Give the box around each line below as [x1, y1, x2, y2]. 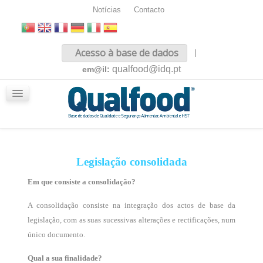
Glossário [25, 112, 60, 121]
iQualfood [25, 95, 61, 104]
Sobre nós [25, 62, 63, 72]
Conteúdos [25, 79, 66, 88]
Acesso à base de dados [73, 46, 178, 59]
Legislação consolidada [76, 156, 187, 168]
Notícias [92, 6, 121, 14]
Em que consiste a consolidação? [27, 177, 136, 186]
